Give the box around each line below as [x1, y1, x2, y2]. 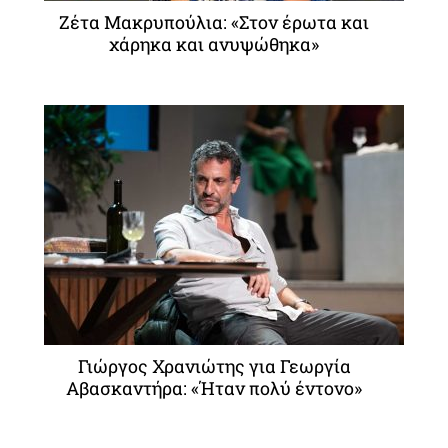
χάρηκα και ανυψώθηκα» [109, 32, 319, 57]
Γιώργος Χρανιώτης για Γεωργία [77, 354, 351, 379]
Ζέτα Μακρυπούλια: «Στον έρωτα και [59, 10, 369, 35]
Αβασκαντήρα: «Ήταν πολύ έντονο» [66, 376, 362, 401]
